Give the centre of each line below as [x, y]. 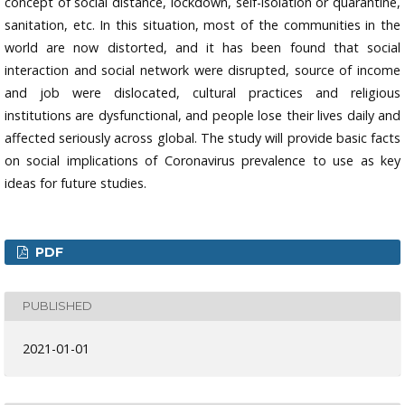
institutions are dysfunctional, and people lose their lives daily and [202, 115]
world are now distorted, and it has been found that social [202, 47]
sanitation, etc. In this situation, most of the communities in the [202, 24]
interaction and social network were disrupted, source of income [202, 70]
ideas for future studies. [75, 183]
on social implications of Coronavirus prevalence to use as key [202, 160]
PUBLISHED [57, 306]
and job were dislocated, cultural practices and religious [202, 92]
